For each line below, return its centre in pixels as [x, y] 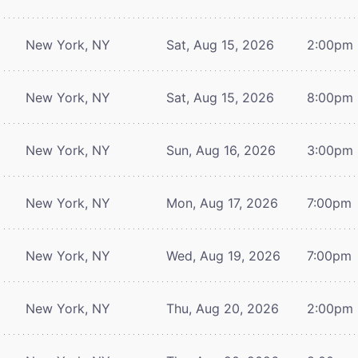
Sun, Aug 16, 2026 [221, 150]
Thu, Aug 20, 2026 [223, 308]
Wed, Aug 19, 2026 [223, 255]
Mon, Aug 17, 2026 [222, 203]
